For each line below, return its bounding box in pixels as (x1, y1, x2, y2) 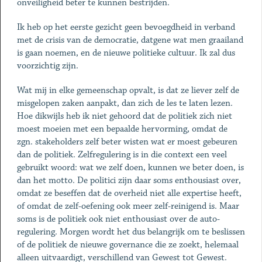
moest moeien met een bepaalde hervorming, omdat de (16, 123, 227, 135)
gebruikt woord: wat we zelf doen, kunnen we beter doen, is (16, 162, 244, 173)
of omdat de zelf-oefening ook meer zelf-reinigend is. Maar (16, 201, 239, 212)
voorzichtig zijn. (16, 60, 78, 71)
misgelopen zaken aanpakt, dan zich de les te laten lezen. (16, 98, 233, 109)
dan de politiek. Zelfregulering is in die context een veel (16, 149, 227, 160)
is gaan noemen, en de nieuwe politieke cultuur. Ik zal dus (16, 47, 235, 58)
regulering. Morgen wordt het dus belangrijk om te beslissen (16, 226, 245, 237)
